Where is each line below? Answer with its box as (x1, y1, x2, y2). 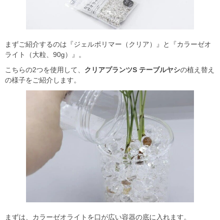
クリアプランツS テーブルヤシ (84, 65, 180, 74)
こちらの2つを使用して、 (5, 65, 84, 74)
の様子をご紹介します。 (5, 76, 81, 84)
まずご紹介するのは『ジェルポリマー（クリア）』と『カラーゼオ (5, 40, 211, 48)
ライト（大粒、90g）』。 (5, 50, 85, 58)
